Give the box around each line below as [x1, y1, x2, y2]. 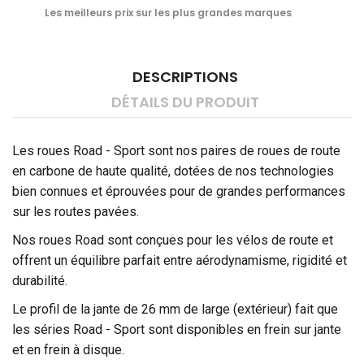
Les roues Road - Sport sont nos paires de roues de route [12, 142, 340, 158]
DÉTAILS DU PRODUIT [111, 91, 260, 112]
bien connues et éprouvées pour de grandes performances [12, 183, 345, 199]
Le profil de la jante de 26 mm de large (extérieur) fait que [12, 301, 338, 317]
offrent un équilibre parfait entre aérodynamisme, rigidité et [12, 252, 347, 268]
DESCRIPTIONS [132, 66, 239, 87]
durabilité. [12, 272, 67, 288]
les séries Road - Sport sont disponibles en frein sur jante [12, 321, 341, 337]
